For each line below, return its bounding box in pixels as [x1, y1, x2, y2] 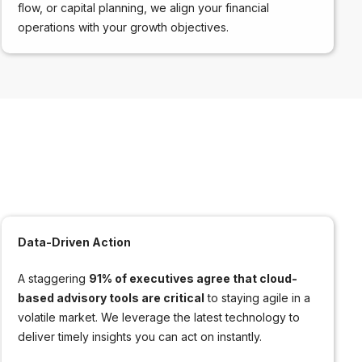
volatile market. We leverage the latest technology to [18, 309, 301, 324]
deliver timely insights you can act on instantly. [18, 329, 263, 343]
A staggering [18, 271, 90, 285]
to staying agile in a [204, 290, 311, 305]
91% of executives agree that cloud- [89, 271, 298, 285]
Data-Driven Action [18, 234, 132, 249]
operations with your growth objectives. [18, 19, 229, 34]
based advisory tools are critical [18, 290, 205, 305]
